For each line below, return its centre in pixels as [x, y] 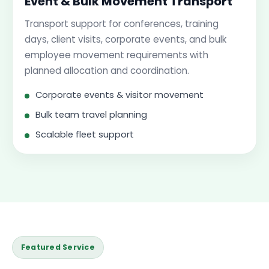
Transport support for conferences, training [122, 24]
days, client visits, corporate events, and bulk [125, 39]
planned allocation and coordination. [107, 71]
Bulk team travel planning [91, 115]
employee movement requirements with [116, 55]
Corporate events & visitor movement [119, 95]
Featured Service [58, 247]
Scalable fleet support [85, 134]
